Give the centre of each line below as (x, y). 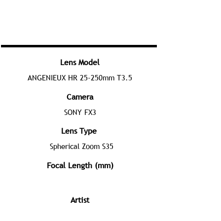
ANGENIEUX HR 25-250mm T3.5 (80, 77)
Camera (80, 97)
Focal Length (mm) (80, 165)
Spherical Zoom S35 (81, 146)
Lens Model (80, 62)
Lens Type (79, 131)
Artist (80, 200)
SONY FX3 (80, 112)
